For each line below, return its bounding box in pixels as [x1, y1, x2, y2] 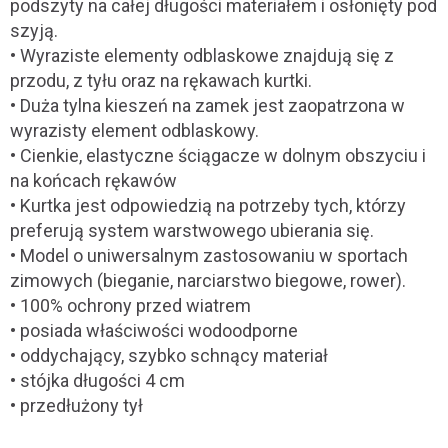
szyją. [10, 20, 58, 41]
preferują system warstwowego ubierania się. [10, 220, 374, 241]
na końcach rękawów [10, 170, 177, 191]
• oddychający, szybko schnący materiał [10, 345, 328, 366]
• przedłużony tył [10, 395, 143, 416]
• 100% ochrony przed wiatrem [10, 295, 251, 316]
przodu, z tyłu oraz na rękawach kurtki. [10, 70, 312, 91]
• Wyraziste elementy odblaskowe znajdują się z [10, 45, 394, 66]
